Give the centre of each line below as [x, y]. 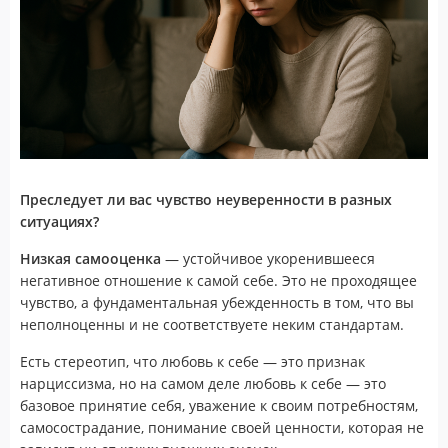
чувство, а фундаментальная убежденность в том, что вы [217, 302]
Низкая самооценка [90, 258]
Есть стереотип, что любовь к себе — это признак [192, 361]
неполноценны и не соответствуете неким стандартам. [212, 324]
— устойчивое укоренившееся [268, 258]
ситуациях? [59, 221]
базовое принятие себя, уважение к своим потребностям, [219, 405]
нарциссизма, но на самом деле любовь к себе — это [203, 383]
